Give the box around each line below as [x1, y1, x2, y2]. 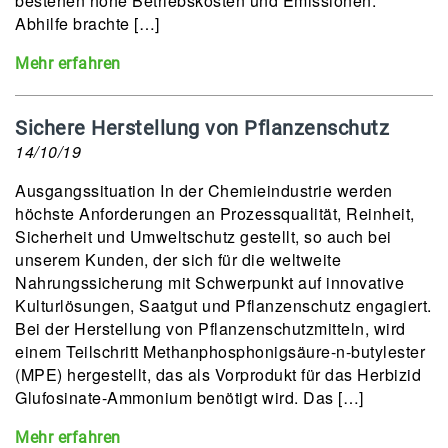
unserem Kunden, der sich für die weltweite [15, 248, 341, 271]
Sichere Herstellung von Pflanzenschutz [15, 116, 389, 140]
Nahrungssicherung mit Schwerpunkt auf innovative [15, 271, 404, 294]
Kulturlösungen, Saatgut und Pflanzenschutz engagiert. [15, 294, 432, 317]
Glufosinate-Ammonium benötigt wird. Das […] [15, 386, 364, 409]
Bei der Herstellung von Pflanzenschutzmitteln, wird [15, 317, 406, 340]
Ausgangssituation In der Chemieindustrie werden [15, 179, 393, 202]
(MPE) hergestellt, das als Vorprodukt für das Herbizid [15, 363, 421, 386]
